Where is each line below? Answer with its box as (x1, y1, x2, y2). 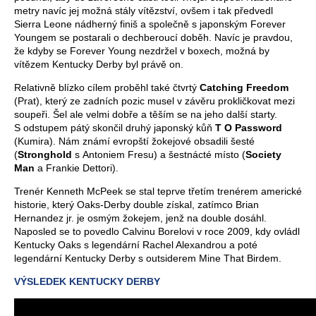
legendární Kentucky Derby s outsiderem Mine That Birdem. (14, 252, 281, 264)
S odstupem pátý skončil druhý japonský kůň (14, 121, 215, 133)
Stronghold (18, 148, 72, 160)
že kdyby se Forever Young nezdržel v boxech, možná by (14, 44, 269, 56)
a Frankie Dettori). (35, 162, 119, 174)
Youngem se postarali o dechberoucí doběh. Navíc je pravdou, (14, 31, 293, 43)
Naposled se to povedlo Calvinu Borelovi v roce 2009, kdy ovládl (14, 225, 300, 237)
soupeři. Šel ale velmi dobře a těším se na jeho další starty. (14, 108, 277, 120)
